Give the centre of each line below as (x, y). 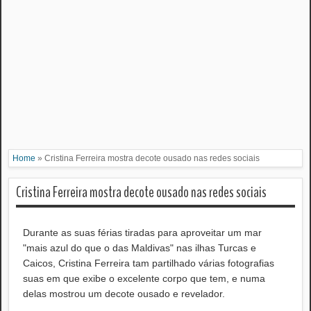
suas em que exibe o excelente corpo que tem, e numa (144, 278)
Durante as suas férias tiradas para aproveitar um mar (142, 233)
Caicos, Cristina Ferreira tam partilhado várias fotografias (149, 263)
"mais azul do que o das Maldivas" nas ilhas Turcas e (140, 248)
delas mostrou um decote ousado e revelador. (124, 294)
